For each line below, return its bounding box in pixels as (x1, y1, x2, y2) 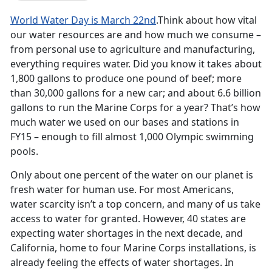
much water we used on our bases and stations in (10, 115, 239, 129)
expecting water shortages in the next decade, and (10, 226, 243, 240)
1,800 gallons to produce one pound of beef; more (10, 72, 242, 86)
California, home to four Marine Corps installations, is (10, 241, 256, 255)
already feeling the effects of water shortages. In (10, 256, 234, 270)
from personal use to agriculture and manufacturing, (10, 42, 255, 56)
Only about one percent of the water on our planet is (10, 168, 253, 182)
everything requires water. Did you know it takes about (10, 57, 262, 71)
